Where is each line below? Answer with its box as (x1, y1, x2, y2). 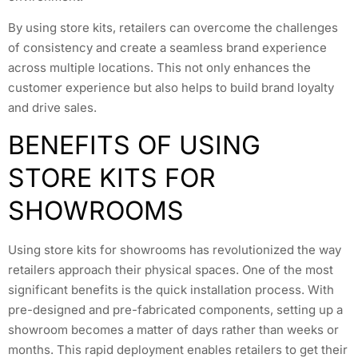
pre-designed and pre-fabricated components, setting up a (8, 302, 343, 318)
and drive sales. (8, 100, 97, 116)
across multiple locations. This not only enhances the (8, 60, 311, 76)
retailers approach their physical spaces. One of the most (8, 262, 333, 278)
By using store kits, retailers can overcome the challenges (8, 20, 338, 36)
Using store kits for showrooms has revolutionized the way (8, 242, 341, 258)
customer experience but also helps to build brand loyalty (8, 80, 334, 96)
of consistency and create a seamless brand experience (8, 40, 327, 56)
